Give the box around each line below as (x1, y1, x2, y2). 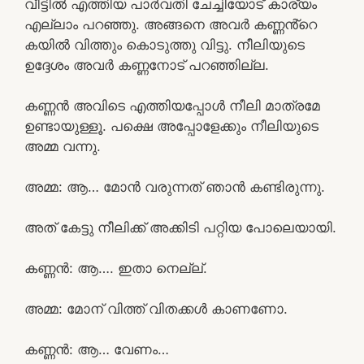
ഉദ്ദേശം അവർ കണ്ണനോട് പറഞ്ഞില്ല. (24, 56, 269, 73)
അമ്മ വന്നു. (24, 137, 101, 154)
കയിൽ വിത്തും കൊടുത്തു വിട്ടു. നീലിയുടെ (24, 36, 305, 53)
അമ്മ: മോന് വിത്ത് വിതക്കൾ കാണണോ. (24, 300, 288, 317)
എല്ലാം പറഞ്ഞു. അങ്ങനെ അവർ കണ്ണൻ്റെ (24, 15, 317, 32)
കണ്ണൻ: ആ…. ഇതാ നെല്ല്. (24, 259, 207, 276)
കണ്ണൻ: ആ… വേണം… (24, 340, 169, 357)
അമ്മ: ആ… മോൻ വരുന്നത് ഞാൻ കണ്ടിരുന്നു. (24, 178, 325, 195)
